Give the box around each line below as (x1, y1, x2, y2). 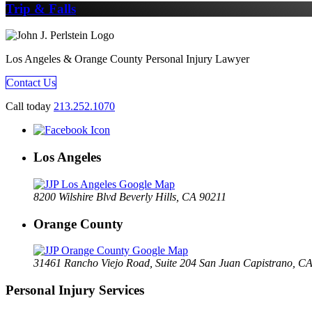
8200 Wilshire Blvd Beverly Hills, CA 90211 (33, 190, 226, 203)
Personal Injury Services (6, 283, 144, 298)
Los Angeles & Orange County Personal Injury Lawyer (6, 53, 249, 65)
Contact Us (6, 77, 56, 89)
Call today (6, 100, 54, 113)
